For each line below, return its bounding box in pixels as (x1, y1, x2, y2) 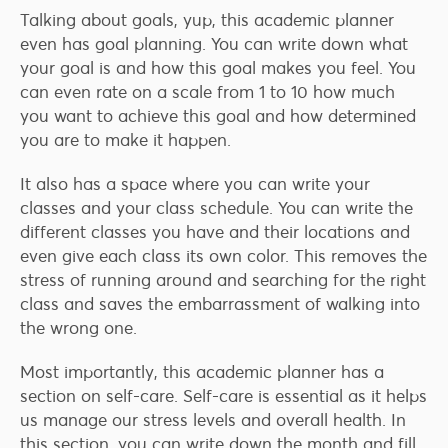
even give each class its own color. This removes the (20, 245, 427, 268)
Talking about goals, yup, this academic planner (20, 9, 394, 32)
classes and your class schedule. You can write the (20, 197, 413, 220)
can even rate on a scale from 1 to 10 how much (20, 81, 395, 104)
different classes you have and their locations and (20, 221, 410, 244)
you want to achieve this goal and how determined (20, 105, 416, 128)
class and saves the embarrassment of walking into (20, 293, 420, 316)
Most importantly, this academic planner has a (20, 361, 384, 384)
